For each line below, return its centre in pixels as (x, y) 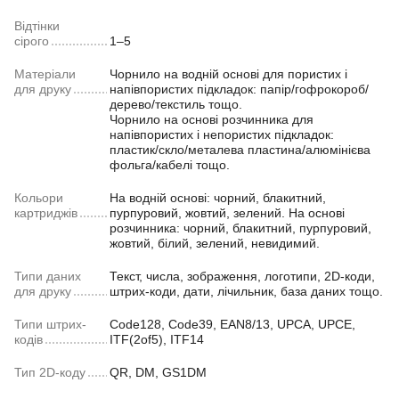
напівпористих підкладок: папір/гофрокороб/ (239, 90)
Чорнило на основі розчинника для (212, 120)
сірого (32, 41)
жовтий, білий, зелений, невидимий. (215, 244)
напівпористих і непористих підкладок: (222, 135)
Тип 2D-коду (50, 373)
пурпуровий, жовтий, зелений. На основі (227, 213)
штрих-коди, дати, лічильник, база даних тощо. (246, 292)
